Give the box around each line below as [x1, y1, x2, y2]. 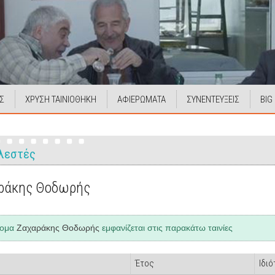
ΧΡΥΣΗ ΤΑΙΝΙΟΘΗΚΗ [25, 94, 96, 105]
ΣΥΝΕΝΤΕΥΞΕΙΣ [187, 94, 239, 105]
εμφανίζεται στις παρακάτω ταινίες [99, 223, 233, 233]
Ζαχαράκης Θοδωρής [17, 223, 99, 233]
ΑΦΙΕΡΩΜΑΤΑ [117, 94, 166, 105]
